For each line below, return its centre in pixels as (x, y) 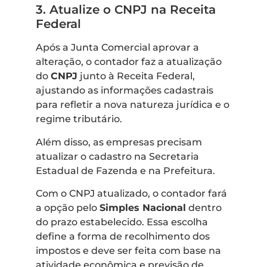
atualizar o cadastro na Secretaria (117, 156)
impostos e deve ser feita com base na (128, 251)
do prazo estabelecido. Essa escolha (122, 222)
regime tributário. (79, 119)
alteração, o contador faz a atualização (129, 62)
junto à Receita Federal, (136, 76)
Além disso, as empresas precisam (119, 142)
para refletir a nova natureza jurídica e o (133, 105)
